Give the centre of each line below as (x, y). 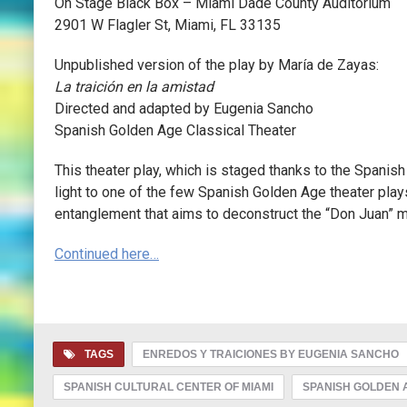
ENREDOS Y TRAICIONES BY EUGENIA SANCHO (271, 354)
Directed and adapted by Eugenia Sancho (184, 108)
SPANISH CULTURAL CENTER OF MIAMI (169, 387)
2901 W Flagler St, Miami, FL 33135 (168, 25)
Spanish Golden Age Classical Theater (175, 130)
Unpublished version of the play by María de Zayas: (217, 65)
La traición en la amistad (134, 86)
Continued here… (107, 253)
